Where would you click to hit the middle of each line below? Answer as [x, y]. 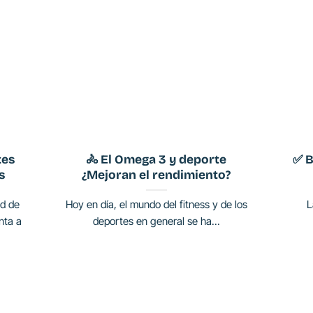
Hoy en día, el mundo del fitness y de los [156, 204]
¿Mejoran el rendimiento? [156, 175]
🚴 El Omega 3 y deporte [156, 160]
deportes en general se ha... [156, 221]
